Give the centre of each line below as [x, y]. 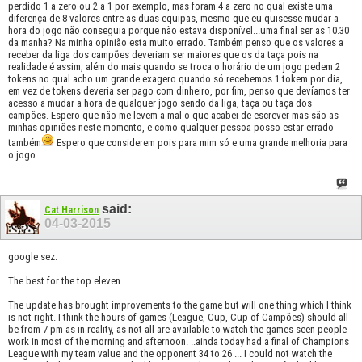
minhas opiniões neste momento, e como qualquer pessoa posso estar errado [171, 127]
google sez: [33, 256]
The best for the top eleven [64, 280]
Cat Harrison [72, 210]
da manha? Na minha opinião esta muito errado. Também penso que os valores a [176, 42]
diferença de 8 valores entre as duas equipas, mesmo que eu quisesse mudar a [173, 18]
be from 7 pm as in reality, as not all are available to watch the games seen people [177, 329]
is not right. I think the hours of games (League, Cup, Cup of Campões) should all [178, 317]
